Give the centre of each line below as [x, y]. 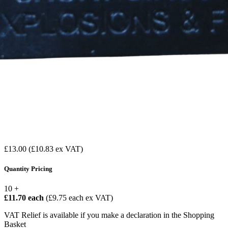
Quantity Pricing [28, 169]
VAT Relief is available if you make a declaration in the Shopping [109, 215]
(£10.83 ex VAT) [56, 149]
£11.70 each [25, 198]
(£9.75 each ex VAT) [79, 198]
